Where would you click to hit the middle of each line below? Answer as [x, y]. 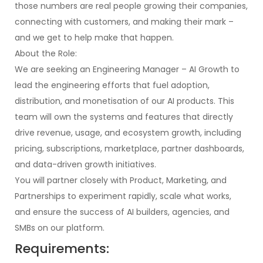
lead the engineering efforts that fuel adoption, [112, 85]
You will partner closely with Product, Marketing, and [121, 180]
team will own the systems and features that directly [124, 117]
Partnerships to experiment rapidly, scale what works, [123, 196]
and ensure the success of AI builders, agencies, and [122, 212]
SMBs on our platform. [60, 228]
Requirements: [62, 249]
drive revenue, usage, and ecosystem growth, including [128, 133]
